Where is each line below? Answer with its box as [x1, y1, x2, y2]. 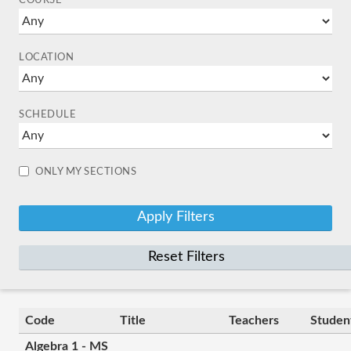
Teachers [229, 314, 279, 327]
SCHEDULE [19, 110, 76, 120]
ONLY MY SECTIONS [35, 167, 136, 177]
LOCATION [19, 52, 74, 63]
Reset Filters [147, 249, 225, 264]
